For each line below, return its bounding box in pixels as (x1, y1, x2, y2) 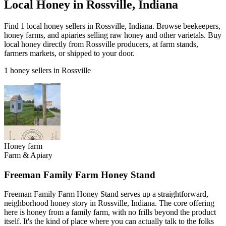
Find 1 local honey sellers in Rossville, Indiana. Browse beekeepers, (4, 21, 220, 30)
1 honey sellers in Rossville (4, 66, 91, 75)
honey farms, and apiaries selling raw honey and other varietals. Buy (4, 30, 221, 39)
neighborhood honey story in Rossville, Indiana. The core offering (4, 199, 214, 208)
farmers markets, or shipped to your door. (4, 48, 135, 58)
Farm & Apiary (4, 150, 52, 159)
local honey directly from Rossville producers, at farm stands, (4, 39, 198, 48)
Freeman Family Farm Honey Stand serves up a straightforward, (4, 190, 208, 199)
